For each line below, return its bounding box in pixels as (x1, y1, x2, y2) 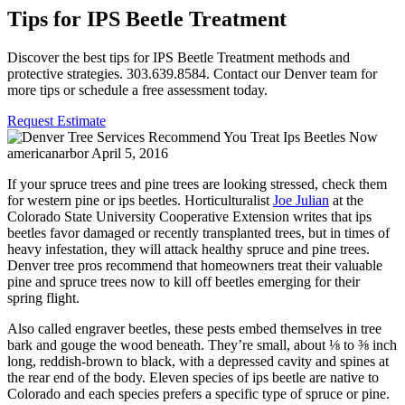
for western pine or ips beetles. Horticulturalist (7, 192, 273, 208)
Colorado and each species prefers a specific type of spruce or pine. (7, 385, 390, 401)
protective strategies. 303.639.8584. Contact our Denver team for (7, 65, 377, 81)
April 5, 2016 (91, 145, 168, 161)
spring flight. (7, 289, 80, 306)
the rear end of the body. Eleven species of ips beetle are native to (7, 369, 379, 385)
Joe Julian (273, 192, 329, 208)
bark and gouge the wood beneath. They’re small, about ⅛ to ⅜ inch (7, 336, 397, 353)
